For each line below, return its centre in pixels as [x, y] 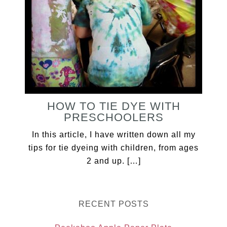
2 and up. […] [113, 161]
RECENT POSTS [113, 204]
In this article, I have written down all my [113, 135]
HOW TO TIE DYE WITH [113, 106]
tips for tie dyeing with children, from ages [113, 148]
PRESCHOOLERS [113, 117]
